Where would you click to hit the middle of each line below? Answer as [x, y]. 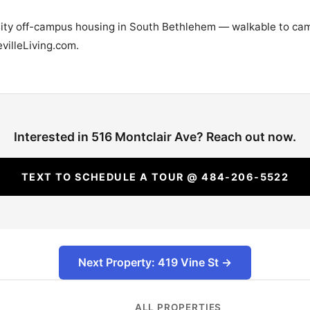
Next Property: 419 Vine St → [155, 263]
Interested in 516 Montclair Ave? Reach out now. [155, 137]
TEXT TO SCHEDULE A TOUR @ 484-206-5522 [155, 177]
